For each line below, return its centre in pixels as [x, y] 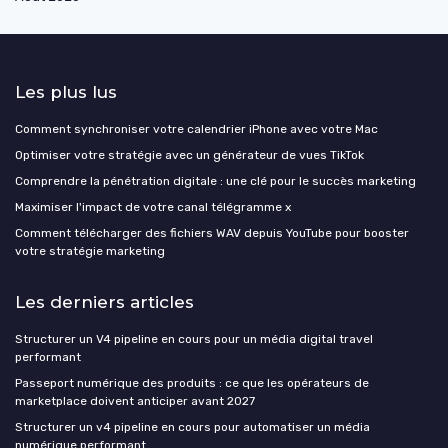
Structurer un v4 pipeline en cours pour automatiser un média [192, 427]
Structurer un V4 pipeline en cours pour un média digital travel [194, 339]
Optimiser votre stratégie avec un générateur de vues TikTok [189, 155]
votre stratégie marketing [90, 251]
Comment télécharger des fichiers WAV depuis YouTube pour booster [212, 233]
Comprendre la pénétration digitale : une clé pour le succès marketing [215, 181]
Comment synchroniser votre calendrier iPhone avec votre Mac [196, 129]
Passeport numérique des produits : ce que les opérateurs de [192, 383]
